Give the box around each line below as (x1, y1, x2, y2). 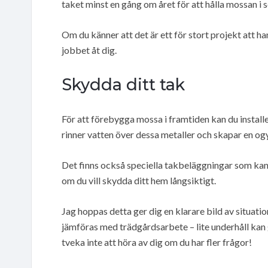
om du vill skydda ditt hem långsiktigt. (62, 174, 216, 186)
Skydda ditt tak (62, 74, 185, 95)
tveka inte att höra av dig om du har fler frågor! (62, 236, 252, 248)
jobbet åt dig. (62, 44, 117, 56)
